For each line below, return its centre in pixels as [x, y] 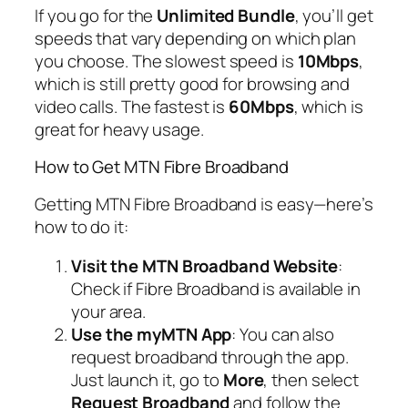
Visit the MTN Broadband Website [204, 266]
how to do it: [82, 226]
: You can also [283, 335]
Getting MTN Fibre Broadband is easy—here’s [204, 204]
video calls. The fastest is [132, 106]
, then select [311, 380]
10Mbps [328, 61]
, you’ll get [334, 15]
